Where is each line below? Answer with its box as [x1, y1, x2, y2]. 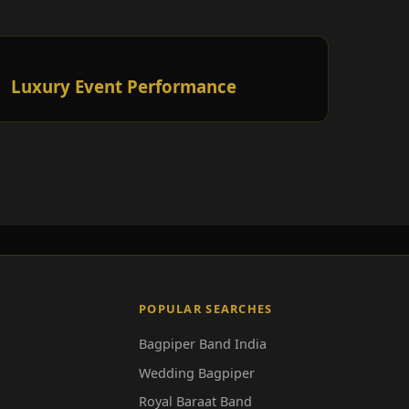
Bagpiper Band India [139, 335, 267, 353]
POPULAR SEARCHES [139, 300, 273, 318]
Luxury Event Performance [10, 75, 236, 99]
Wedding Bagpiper [139, 363, 255, 382]
